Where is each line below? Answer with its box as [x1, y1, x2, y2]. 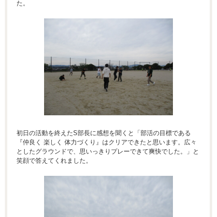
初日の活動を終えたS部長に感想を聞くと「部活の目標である [16, 129, 191, 137]
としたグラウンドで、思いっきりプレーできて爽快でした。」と [16, 147, 199, 155]
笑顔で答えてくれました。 [16, 156, 92, 164]
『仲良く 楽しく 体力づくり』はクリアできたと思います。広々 [16, 138, 197, 146]
